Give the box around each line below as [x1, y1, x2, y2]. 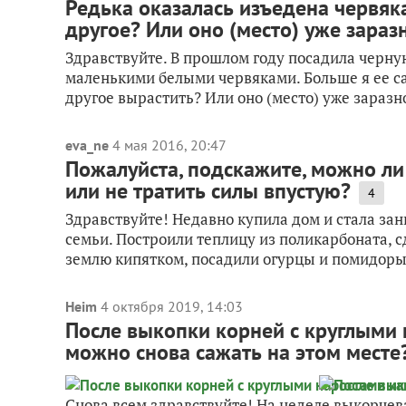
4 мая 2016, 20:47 [112, 136, 227, 154]
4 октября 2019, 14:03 [101, 297, 243, 315]
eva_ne [65, 136, 109, 154]
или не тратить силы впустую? [65, 177, 351, 205]
